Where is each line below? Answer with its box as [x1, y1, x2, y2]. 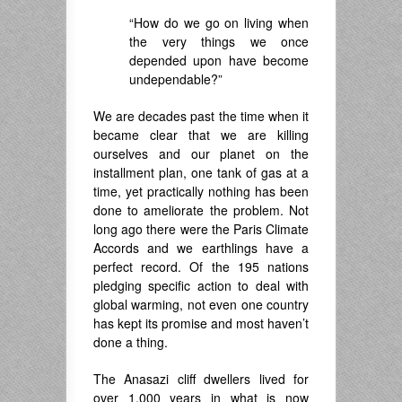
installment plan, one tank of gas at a [93, 163, 309, 182]
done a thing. [93, 333, 168, 352]
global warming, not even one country [93, 295, 309, 314]
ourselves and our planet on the [93, 144, 309, 163]
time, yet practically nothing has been [93, 182, 309, 201]
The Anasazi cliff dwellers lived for [93, 370, 309, 389]
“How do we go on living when [129, 13, 309, 32]
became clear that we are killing [93, 126, 309, 144]
